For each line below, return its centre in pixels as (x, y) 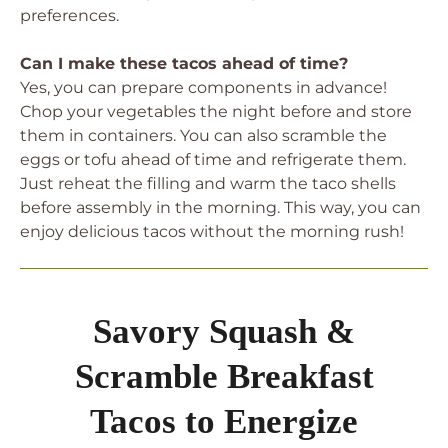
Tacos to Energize (224, 421)
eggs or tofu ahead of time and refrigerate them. (213, 159)
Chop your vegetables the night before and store (216, 111)
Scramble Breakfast (224, 376)
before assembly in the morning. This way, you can (220, 207)
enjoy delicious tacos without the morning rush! (212, 231)
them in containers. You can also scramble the (203, 135)
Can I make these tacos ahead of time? (184, 63)
